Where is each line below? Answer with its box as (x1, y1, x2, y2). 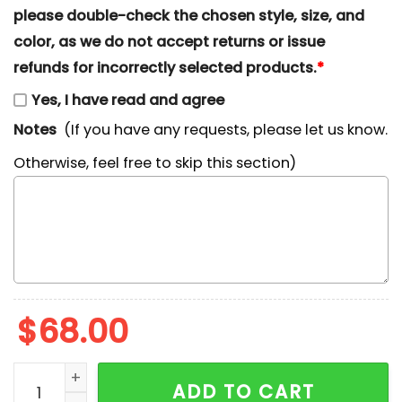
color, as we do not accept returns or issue (13, 31, 325, 52)
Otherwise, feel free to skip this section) (13, 152, 296, 173)
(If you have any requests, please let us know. (64, 119, 389, 141)
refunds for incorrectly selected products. (13, 57, 317, 78)
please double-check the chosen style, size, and (13, 4, 364, 26)
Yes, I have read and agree (31, 90, 224, 111)
